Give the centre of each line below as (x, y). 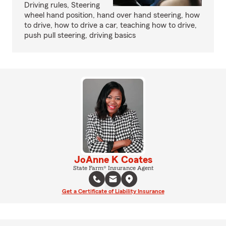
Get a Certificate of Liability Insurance (113, 191)
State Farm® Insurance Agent (113, 168)
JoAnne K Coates (113, 160)
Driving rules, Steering (62, 5)
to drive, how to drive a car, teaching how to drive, (110, 25)
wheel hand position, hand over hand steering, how (112, 15)
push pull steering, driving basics (80, 35)
